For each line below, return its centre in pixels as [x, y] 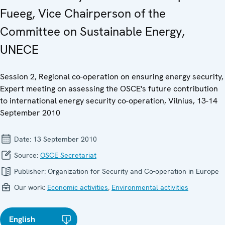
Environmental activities [150, 187]
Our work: [30, 187]
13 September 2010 [65, 139]
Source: [26, 155]
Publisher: [30, 171]
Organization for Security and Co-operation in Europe [133, 171]
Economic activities [78, 187]
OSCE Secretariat [68, 155]
